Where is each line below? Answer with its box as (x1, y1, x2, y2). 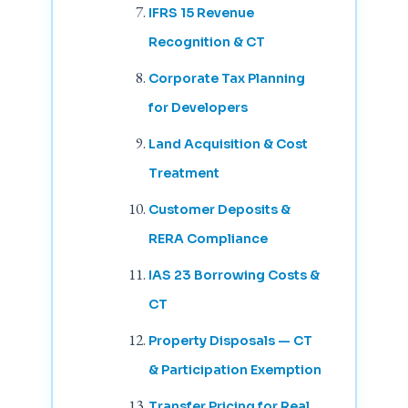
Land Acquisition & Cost (148, 136, 308, 153)
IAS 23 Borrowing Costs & (148, 267, 320, 284)
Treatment (148, 165, 219, 182)
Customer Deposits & (148, 201, 291, 219)
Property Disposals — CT (148, 332, 312, 350)
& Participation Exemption (148, 362, 321, 379)
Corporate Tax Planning (148, 70, 305, 87)
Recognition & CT (148, 34, 265, 51)
